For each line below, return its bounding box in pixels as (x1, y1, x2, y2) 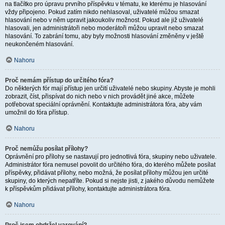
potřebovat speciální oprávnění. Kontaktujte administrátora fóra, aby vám (5, 101, 202, 108)
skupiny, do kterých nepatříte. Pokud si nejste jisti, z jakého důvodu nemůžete (5, 177, 214, 184)
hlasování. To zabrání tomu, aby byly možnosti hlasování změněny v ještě (5, 33, 204, 40)
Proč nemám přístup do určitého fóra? (5, 77, 114, 84)
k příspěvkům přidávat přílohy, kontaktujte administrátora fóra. (5, 185, 171, 192)
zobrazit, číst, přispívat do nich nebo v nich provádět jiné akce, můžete (5, 93, 194, 100)
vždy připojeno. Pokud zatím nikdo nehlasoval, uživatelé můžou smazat (5, 9, 199, 16)
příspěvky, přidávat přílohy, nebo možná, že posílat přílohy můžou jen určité (5, 169, 208, 176)
